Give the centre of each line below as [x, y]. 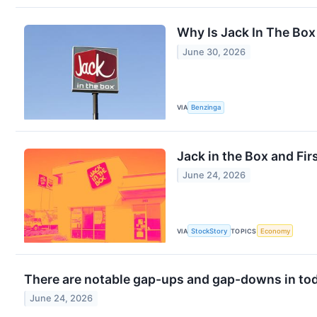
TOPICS [244, 231]
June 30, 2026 [214, 52]
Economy [275, 231]
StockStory [209, 231]
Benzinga [206, 108]
